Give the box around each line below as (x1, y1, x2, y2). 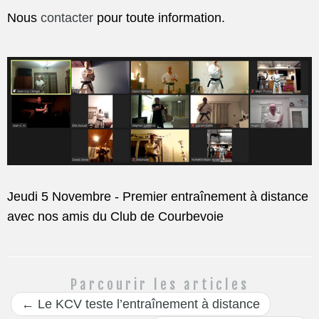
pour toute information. (93, 11, 225, 25)
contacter (41, 11, 93, 25)
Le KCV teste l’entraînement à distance (34, 296, 260, 311)
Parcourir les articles (70, 276, 249, 293)
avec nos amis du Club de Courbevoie (7, 209, 224, 224)
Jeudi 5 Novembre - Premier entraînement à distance (7, 189, 308, 204)
